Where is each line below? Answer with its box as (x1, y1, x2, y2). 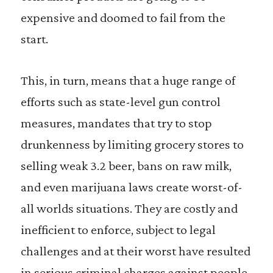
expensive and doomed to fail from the (20, 10, 225, 25)
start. (20, 31, 48, 46)
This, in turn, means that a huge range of (20, 73, 235, 88)
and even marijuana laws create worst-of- (20, 179, 243, 194)
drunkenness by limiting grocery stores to (20, 136, 244, 152)
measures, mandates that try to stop (20, 115, 212, 130)
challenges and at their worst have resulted (20, 243, 250, 258)
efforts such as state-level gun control (20, 94, 221, 109)
